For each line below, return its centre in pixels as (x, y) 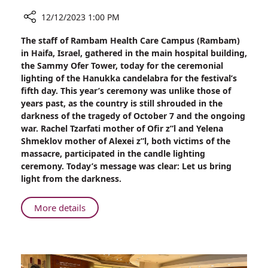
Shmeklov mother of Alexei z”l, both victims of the (126, 141)
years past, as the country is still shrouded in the (122, 103)
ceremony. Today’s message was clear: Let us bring (126, 166)
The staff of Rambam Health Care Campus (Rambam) (130, 40)
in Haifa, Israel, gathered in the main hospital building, (134, 53)
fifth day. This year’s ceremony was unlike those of (126, 91)
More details (60, 208)
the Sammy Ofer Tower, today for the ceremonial (122, 66)
